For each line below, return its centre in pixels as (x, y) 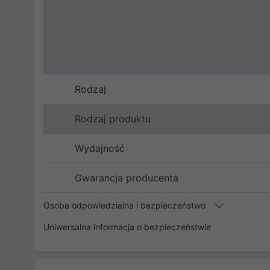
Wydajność (100, 148)
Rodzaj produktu (113, 119)
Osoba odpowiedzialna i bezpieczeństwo (126, 205)
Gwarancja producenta (127, 178)
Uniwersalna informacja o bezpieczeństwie (127, 227)
